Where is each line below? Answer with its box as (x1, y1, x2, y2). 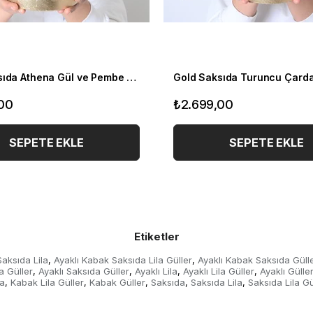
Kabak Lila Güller (10, 277, 84, 288)
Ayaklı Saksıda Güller (38, 265, 129, 277)
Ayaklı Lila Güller (182, 265, 254, 277)
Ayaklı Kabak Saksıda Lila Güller (53, 254, 192, 265)
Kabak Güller (89, 277, 145, 288)
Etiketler (133, 230, 180, 243)
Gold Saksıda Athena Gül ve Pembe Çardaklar (126, 71, 137, 83)
